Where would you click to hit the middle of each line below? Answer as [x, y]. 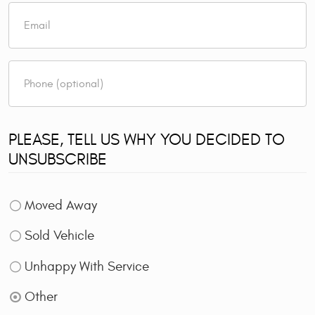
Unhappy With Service [86, 266]
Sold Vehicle [59, 236]
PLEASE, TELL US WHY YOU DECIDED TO [147, 140]
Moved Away [60, 205]
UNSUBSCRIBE [58, 159]
